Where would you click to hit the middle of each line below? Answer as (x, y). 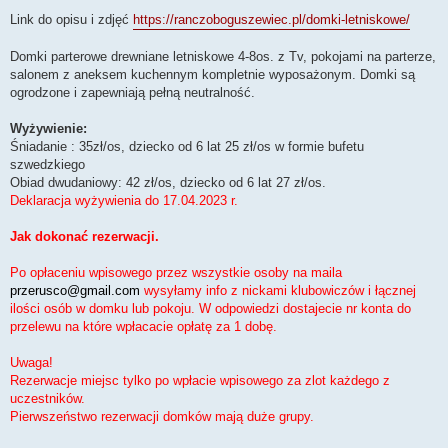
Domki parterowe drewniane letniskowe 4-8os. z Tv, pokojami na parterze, (223, 56)
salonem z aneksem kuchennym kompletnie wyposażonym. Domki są (212, 74)
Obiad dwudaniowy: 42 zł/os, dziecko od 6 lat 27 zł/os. (168, 182)
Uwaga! (31, 362)
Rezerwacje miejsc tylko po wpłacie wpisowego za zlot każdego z (200, 380)
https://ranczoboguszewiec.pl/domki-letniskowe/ (271, 19)
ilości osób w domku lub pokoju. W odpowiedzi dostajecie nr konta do (210, 308)
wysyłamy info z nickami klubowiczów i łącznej (278, 290)
